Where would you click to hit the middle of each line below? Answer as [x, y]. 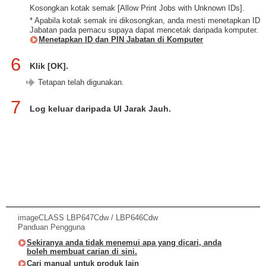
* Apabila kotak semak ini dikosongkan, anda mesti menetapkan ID [145, 20]
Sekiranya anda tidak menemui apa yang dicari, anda [124, 243]
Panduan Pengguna [51, 227]
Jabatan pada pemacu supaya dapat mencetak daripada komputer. [144, 30]
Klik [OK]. [49, 66]
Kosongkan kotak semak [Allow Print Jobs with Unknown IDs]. [137, 8]
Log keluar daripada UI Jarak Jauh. [100, 109]
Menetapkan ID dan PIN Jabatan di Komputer [121, 39]
